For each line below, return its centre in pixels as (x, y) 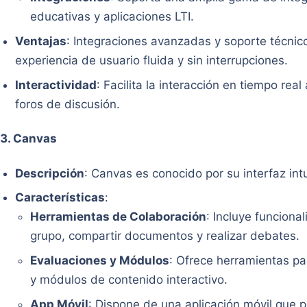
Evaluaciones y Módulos (100, 261)
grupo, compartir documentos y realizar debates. (165, 236)
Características (60, 198)
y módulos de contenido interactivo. (129, 280)
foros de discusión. (68, 104)
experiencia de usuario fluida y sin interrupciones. (152, 60)
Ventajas (41, 41)
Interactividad (56, 85)
